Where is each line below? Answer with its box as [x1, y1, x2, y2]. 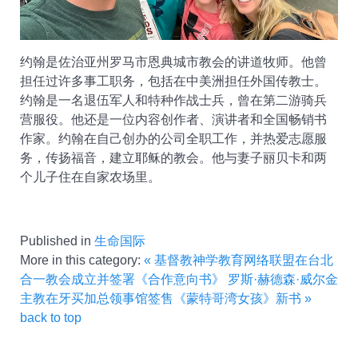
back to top [20, 310, 82, 324]
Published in [20, 233, 91, 248]
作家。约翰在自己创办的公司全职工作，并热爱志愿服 [20, 131, 327, 145]
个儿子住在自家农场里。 [20, 169, 161, 184]
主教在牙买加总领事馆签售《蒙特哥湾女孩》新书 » [20, 291, 312, 305]
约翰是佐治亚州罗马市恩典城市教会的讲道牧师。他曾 [20, 54, 327, 69]
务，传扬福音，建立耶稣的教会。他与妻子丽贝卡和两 [20, 150, 327, 165]
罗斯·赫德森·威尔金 [228, 272, 338, 286]
